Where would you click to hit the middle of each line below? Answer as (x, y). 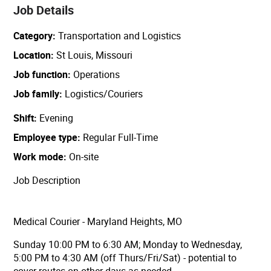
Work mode (39, 157)
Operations (96, 75)
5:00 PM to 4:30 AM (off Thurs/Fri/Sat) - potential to (125, 258)
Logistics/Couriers (103, 94)
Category (33, 36)
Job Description (47, 181)
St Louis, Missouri (93, 55)
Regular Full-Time (119, 138)
